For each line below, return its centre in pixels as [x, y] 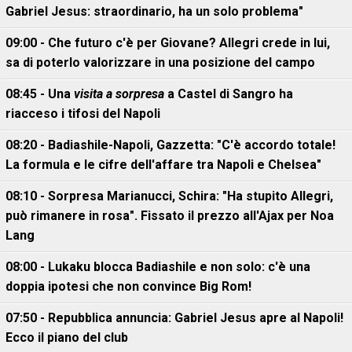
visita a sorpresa [119, 94]
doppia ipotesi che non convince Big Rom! [128, 286]
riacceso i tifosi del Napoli [83, 114]
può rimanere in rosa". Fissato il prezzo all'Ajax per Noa [170, 216]
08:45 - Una [40, 94]
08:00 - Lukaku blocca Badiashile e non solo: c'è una [158, 267]
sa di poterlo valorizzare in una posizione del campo [160, 62]
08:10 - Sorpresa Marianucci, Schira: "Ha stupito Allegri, [169, 196]
